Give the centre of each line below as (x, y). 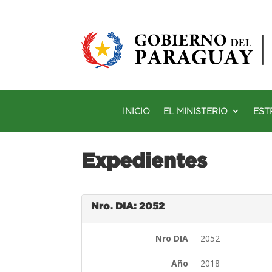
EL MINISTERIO (195, 111)
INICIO (136, 111)
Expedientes (144, 160)
